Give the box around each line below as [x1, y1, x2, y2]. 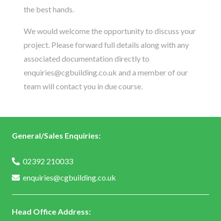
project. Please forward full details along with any [24, 40, 189, 49]
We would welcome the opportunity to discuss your [24, 26, 196, 36]
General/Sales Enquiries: [12, 131, 101, 140]
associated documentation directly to [24, 54, 149, 63]
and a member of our [117, 68, 188, 77]
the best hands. [24, 4, 74, 14]
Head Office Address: [12, 207, 91, 216]
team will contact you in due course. [24, 81, 143, 91]
